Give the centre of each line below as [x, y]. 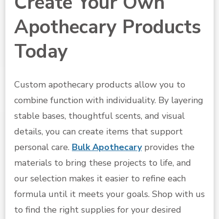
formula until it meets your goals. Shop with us [109, 194]
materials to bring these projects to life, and [103, 163]
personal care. [43, 147]
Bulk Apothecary [107, 147]
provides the [168, 147]
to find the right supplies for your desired [98, 209]
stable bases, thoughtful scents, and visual [99, 116]
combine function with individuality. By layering [109, 100]
